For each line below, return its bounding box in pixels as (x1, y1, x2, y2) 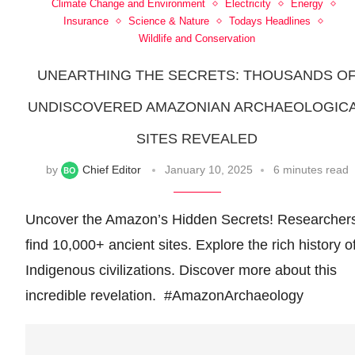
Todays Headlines (229, 15, 311, 28)
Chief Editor (82, 163, 141, 177)
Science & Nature (128, 15, 210, 28)
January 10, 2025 (164, 163, 253, 177)
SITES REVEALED (136, 131, 258, 147)
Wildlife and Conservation (139, 32, 256, 45)
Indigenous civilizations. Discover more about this (25, 262, 337, 279)
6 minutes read (273, 163, 349, 177)
